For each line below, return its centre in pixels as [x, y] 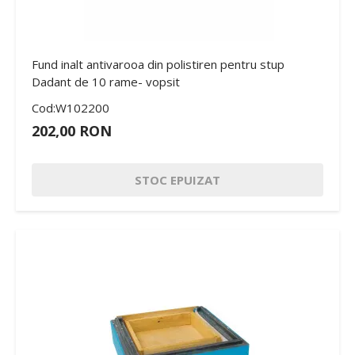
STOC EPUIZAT [177, 179]
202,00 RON [72, 130]
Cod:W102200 [71, 107]
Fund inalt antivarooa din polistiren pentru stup [158, 64]
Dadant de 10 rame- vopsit [106, 81]
